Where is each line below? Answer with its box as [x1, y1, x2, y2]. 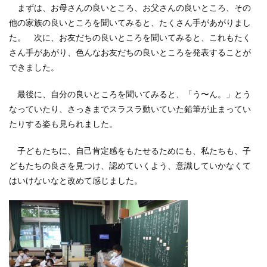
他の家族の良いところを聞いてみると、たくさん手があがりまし [9, 18, 251, 28]
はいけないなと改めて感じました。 [9, 176, 142, 186]
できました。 [9, 63, 59, 73]
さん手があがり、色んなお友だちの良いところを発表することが [9, 48, 251, 58]
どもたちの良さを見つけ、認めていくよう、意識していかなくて [9, 161, 251, 171]
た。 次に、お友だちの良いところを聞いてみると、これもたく [9, 33, 251, 43]
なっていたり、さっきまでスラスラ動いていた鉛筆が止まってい [9, 104, 251, 114]
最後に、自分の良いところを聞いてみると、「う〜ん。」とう [9, 89, 251, 100]
